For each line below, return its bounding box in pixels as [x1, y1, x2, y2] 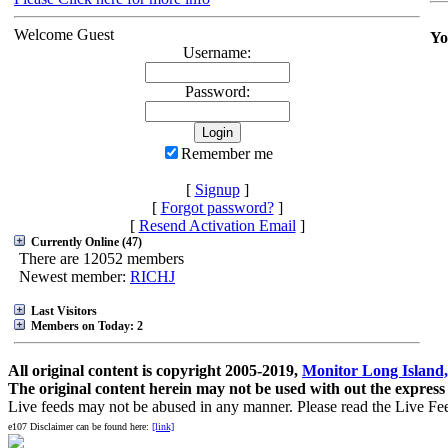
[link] [152, 421, 174, 432]
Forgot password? [160, 199, 274, 216]
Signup [194, 181, 240, 198]
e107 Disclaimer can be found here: [8, 421, 152, 432]
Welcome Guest [14, 26, 114, 43]
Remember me [181, 145, 273, 162]
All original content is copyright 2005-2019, [8, 362, 302, 379]
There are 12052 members [19, 250, 184, 267]
